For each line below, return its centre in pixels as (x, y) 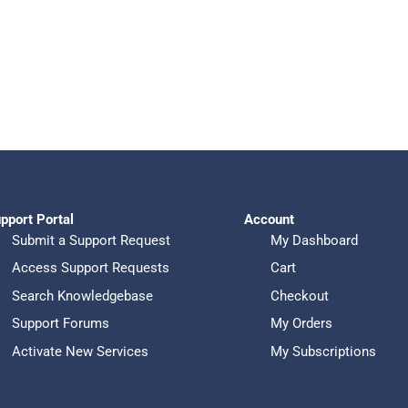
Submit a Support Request (91, 240)
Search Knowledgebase (82, 296)
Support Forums (60, 323)
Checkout (299, 296)
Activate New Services (80, 351)
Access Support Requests (90, 268)
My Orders (301, 323)
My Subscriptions (323, 351)
